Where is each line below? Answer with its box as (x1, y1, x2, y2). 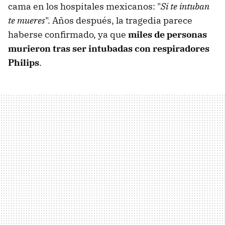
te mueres (8, 15, 45, 27)
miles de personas (128, 29, 207, 41)
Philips (8, 57, 39, 69)
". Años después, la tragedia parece (45, 15, 192, 27)
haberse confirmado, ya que (8, 29, 128, 41)
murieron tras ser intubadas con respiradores (8, 43, 209, 55)
